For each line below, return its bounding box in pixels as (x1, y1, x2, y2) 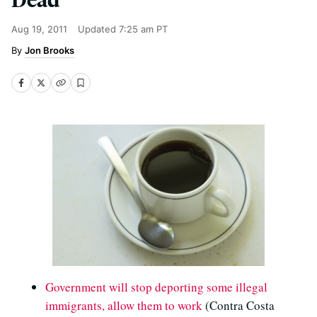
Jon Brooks (25, 45, 74, 56)
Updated (78, 23, 119, 35)
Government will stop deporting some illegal (45, 279, 267, 295)
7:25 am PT (119, 23, 168, 35)
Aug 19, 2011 (11, 23, 67, 35)
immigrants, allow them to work (45, 297, 202, 313)
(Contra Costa (202, 297, 275, 313)
